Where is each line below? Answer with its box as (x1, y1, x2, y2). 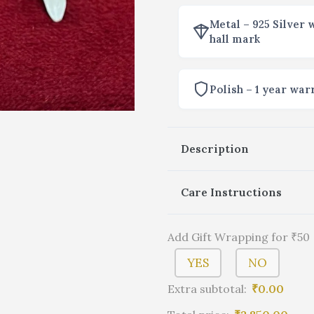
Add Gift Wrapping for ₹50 (168, 230, 310, 244)
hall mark (210, 32, 260, 46)
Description (181, 142, 249, 156)
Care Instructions (181, 185, 282, 199)
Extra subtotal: (168, 282, 247, 296)
